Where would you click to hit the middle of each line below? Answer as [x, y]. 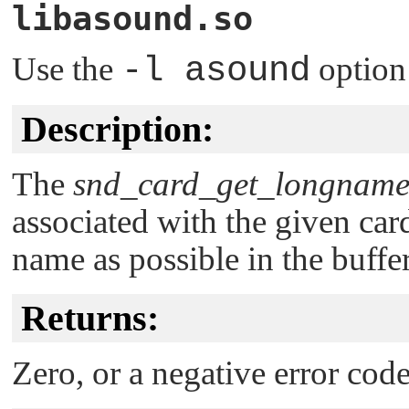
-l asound [216, 70]
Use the [67, 68]
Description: [117, 129]
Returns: [90, 318]
